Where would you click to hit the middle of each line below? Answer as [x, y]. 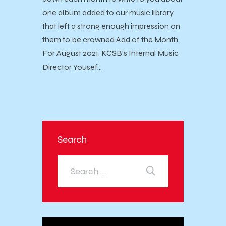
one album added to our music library [108, 13]
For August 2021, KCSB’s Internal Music [110, 53]
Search [72, 139]
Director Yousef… [72, 67]
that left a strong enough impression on [111, 26]
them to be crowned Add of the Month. [111, 40]
